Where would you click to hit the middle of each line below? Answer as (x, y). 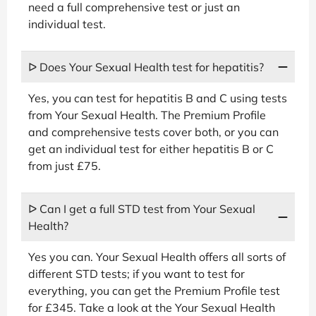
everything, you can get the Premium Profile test (154, 290)
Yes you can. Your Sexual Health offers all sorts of (157, 256)
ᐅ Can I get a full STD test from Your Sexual (142, 208)
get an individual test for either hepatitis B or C (151, 148)
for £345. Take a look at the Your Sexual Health (152, 307)
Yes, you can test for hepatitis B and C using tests (158, 98)
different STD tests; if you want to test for (136, 273)
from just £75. (65, 165)
